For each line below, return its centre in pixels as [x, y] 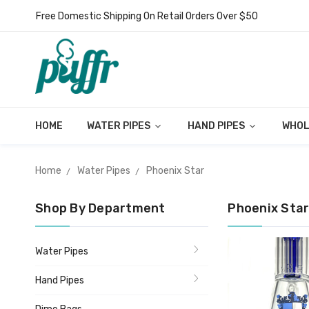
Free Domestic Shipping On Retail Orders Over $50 [147, 16]
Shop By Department [100, 208]
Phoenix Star [175, 171]
